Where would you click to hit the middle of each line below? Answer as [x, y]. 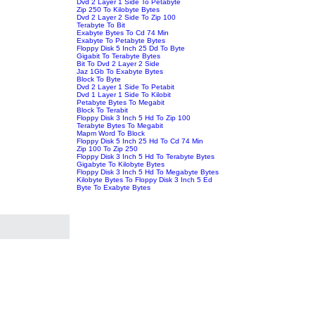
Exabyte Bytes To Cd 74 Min [123, 32]
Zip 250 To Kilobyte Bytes [118, 9]
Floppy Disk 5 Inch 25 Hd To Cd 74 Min [140, 141]
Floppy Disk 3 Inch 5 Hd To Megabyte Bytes [148, 172]
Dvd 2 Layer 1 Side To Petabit [126, 86]
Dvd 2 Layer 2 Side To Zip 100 [127, 17]
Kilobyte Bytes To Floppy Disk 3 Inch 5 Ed [145, 179]
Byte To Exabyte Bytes [114, 187]
